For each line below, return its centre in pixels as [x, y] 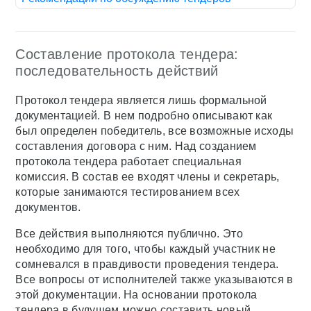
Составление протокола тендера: [127, 54]
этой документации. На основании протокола [136, 295]
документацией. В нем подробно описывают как [144, 116]
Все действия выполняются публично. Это [129, 234]
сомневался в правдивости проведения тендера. [147, 264]
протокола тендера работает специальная [128, 162]
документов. [48, 208]
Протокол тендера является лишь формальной [141, 101]
